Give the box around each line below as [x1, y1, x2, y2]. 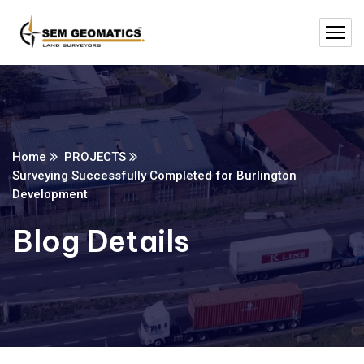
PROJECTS [64, 149, 126, 164]
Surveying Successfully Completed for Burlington [12, 168, 297, 183]
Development [12, 187, 88, 201]
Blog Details [12, 223, 189, 260]
